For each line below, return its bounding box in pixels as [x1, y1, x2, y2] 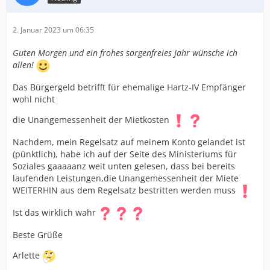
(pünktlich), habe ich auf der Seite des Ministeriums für [13, 148, 237, 160]
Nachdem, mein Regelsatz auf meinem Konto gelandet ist [13, 136, 245, 148]
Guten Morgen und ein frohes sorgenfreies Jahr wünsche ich [13, 47, 237, 58]
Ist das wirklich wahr [13, 207, 98, 219]
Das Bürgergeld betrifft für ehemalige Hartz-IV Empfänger [13, 81, 246, 93]
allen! [13, 59, 36, 71]
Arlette [13, 250, 42, 262]
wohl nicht [13, 93, 55, 105]
